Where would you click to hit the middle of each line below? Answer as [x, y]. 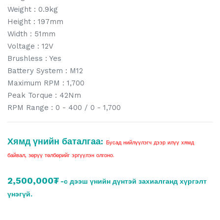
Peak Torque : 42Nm [44, 95]
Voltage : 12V [30, 46]
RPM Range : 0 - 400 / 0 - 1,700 [64, 107]
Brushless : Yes [34, 58]
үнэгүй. [20, 194]
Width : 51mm [31, 34]
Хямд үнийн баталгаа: [55, 141]
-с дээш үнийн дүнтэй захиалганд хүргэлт [134, 181]
